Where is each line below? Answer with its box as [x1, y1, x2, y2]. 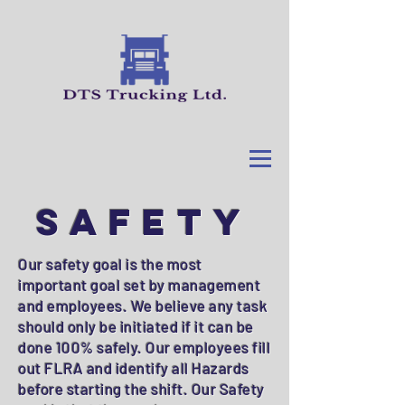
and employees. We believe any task [18, 297, 268, 315]
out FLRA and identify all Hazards [18, 359, 250, 377]
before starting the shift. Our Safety [18, 380, 265, 398]
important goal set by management [18, 276, 261, 294]
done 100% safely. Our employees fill [18, 338, 271, 356]
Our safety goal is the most [18, 255, 202, 273]
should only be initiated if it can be [18, 317, 254, 335]
